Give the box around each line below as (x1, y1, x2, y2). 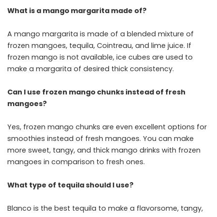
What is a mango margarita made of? (7, 6, 147, 16)
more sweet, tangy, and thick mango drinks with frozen (7, 145, 201, 155)
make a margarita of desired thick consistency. (7, 64, 174, 74)
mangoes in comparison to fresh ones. (7, 157, 147, 167)
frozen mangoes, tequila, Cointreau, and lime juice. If (7, 41, 191, 51)
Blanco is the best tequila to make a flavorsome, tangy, (7, 203, 203, 214)
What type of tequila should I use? (7, 180, 134, 190)
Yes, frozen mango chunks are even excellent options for (7, 122, 207, 132)
